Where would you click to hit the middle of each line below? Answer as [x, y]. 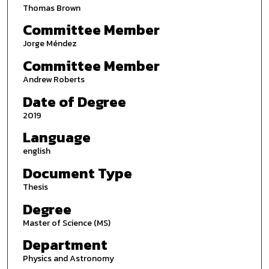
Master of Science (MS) [66, 223]
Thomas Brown [51, 8]
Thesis [35, 187]
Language [56, 138]
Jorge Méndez [50, 44]
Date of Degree [74, 101]
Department [65, 245]
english [36, 151]
